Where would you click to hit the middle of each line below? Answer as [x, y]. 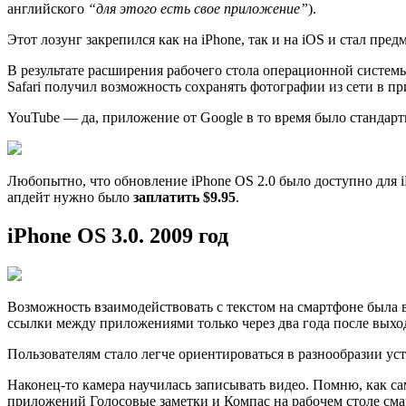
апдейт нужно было [70, 198]
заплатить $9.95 [184, 198]
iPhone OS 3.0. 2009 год [118, 236]
